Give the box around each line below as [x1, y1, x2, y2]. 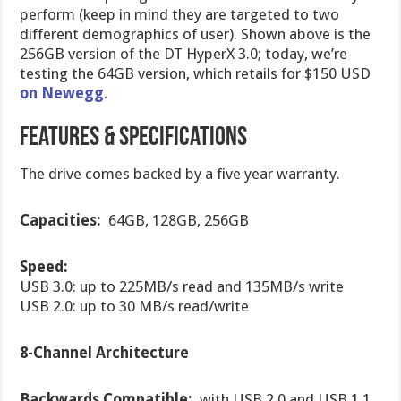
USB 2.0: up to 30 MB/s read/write [20, 297, 250, 315]
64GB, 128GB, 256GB [108, 211, 250, 229]
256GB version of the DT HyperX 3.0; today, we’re [20, 45, 348, 63]
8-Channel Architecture [20, 344, 190, 362]
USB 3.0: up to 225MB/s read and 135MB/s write [20, 277, 345, 295]
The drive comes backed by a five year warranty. [20, 165, 341, 183]
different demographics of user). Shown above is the [20, 25, 371, 43]
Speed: [20, 258, 69, 276]
